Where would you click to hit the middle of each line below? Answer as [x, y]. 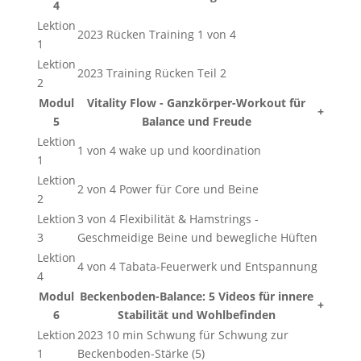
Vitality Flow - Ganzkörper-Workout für [197, 103]
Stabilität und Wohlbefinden [196, 315]
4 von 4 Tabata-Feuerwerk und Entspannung [197, 266]
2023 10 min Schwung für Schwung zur [183, 335]
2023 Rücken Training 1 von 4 [156, 34]
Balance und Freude [196, 121]
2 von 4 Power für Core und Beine [168, 189]
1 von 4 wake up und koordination [169, 150]
